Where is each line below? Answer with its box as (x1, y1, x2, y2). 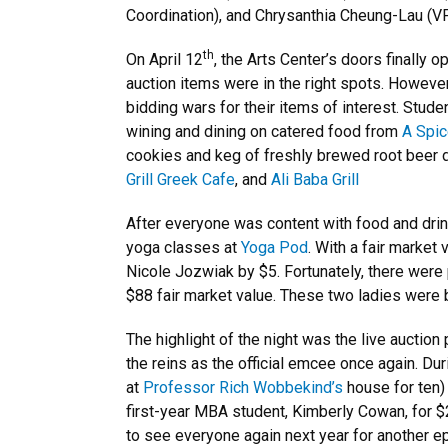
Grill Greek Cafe (126, 170, 235, 189)
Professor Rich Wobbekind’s (143, 378, 343, 397)
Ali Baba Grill (271, 170, 359, 189)
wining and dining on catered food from (126, 122, 402, 141)
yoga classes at (126, 238, 241, 257)
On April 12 (126, 50, 203, 69)
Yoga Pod (241, 238, 308, 257)
